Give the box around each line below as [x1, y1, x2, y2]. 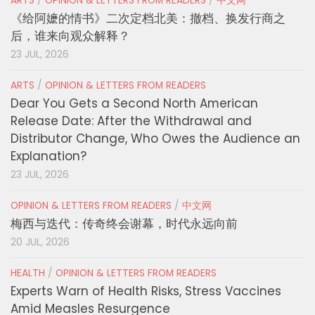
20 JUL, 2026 [11, 236, 70, 250]
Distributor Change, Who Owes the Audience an [11, 130, 300, 148]
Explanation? [11, 148, 86, 165]
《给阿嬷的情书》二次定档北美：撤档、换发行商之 [11, 10, 285, 27]
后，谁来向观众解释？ [11, 27, 130, 45]
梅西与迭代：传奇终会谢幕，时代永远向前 [11, 215, 238, 233]
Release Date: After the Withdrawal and [11, 112, 252, 130]
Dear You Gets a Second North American [11, 95, 258, 112]
